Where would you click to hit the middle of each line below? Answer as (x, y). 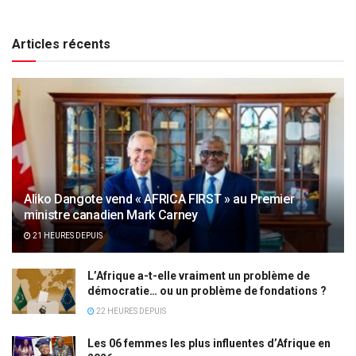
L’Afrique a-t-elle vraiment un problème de (199, 276)
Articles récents (61, 44)
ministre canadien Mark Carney (111, 215)
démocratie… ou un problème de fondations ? (207, 291)
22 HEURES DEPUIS (130, 311)
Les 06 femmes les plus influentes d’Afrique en (209, 343)
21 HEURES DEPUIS (67, 236)
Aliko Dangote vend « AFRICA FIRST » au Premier (159, 199)
